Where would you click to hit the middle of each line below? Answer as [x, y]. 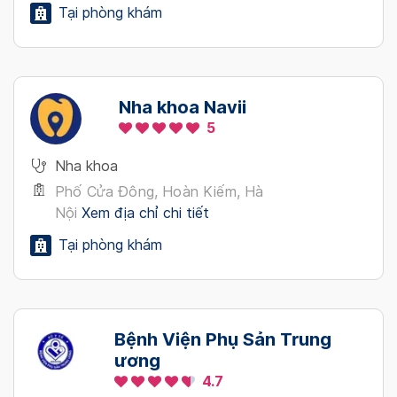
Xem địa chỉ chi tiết [146, 213]
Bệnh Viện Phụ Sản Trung [223, 339]
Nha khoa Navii [183, 107]
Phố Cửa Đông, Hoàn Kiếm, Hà [160, 192]
